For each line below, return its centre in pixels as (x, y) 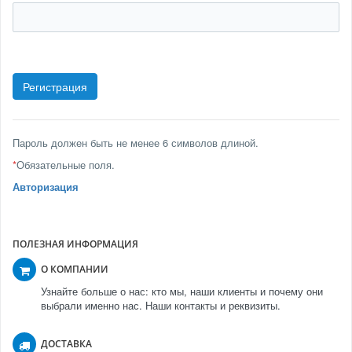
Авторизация (46, 187)
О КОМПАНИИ (75, 269)
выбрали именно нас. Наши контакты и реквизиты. (161, 306)
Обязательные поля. (66, 165)
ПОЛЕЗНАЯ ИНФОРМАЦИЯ (75, 244)
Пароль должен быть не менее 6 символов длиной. (136, 143)
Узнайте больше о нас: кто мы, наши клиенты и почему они (182, 291)
